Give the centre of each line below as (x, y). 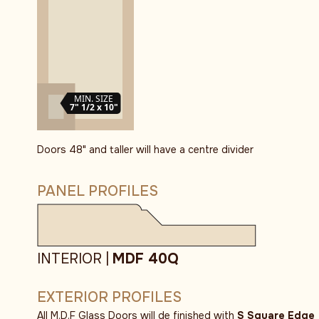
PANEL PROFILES (98, 192)
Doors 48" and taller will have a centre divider (145, 150)
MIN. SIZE (94, 99)
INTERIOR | (75, 259)
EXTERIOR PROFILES (109, 298)
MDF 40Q (146, 259)
